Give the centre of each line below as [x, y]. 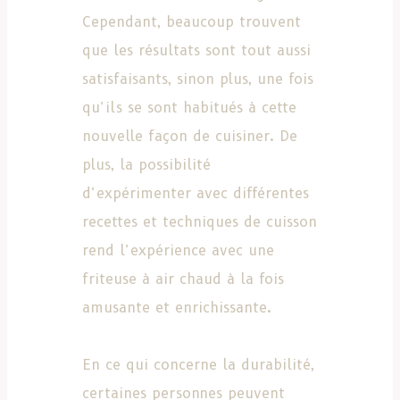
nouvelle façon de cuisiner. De [190, 136]
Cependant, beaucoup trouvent [192, 21]
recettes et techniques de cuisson [200, 221]
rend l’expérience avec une [178, 250]
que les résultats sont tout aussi [196, 50]
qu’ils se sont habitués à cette [189, 107]
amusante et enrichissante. [177, 307]
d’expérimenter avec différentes [196, 193]
